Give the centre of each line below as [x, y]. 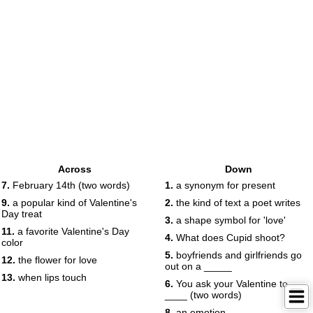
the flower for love [56, 260]
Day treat [22, 214]
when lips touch [51, 277]
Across [75, 169]
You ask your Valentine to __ [238, 284]
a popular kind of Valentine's [73, 203]
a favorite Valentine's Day [72, 231]
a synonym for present [224, 185]
